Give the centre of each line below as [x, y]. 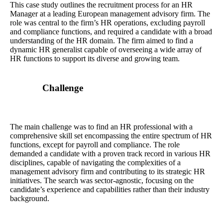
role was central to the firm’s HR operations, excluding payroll [107, 22]
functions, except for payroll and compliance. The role [95, 145]
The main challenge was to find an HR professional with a [101, 127]
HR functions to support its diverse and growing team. [95, 58]
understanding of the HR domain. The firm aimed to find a [101, 40]
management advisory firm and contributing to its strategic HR [107, 172]
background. [29, 199]
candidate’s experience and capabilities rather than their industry [110, 190]
